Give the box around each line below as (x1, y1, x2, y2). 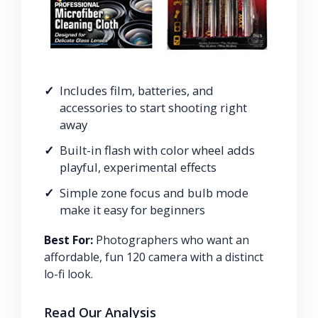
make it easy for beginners (60, 201, 205, 218)
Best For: (44, 231, 93, 248)
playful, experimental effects (60, 158, 216, 175)
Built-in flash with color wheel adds (60, 141, 255, 158)
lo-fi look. (44, 265, 93, 282)
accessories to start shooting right (60, 99, 247, 116)
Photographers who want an (93, 231, 249, 248)
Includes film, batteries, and (60, 82, 214, 99)
